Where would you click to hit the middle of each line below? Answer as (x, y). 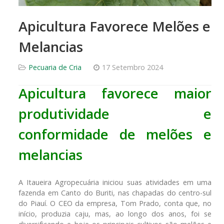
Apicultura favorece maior (115, 93)
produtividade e (115, 113)
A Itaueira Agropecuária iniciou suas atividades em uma (115, 182)
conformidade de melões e (115, 134)
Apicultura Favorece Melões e (114, 26)
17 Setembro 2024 (132, 67)
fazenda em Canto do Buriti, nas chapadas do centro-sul (115, 192)
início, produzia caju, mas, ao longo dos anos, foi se (115, 213)
